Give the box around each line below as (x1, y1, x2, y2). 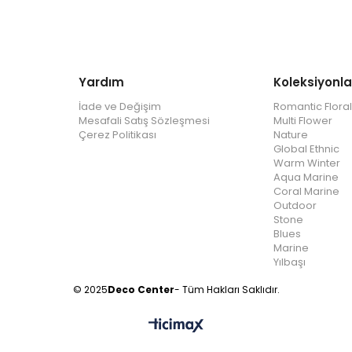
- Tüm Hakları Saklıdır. (174, 282, 280, 296)
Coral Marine (273, 183, 339, 199)
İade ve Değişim (79, 98, 161, 114)
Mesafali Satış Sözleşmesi (79, 112, 210, 128)
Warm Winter (273, 155, 340, 170)
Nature (273, 126, 308, 142)
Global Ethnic (273, 141, 339, 156)
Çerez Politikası (79, 126, 156, 142)
